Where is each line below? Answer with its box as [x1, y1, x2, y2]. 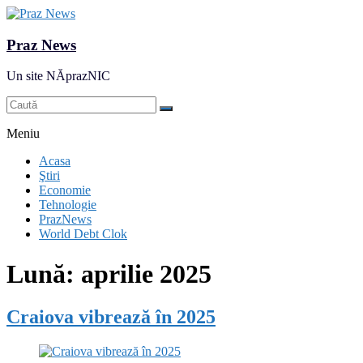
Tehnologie [39, 198, 96, 212]
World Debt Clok [39, 227, 127, 241]
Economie [39, 183, 91, 198]
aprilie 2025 [81, 258, 211, 288]
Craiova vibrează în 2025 [6, 306, 216, 328]
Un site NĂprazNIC [6, 69, 110, 83]
